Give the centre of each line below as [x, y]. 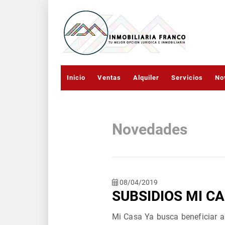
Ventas [109, 78]
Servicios [187, 78]
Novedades [149, 129]
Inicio [76, 78]
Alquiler [146, 78]
